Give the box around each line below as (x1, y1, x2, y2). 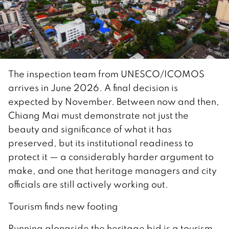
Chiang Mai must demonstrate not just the (8, 109, 189, 121)
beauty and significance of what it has (8, 123, 172, 135)
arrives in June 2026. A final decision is (8, 81, 178, 94)
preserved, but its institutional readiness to (8, 136, 193, 149)
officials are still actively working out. (8, 178, 168, 190)
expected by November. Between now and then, (8, 95, 219, 107)
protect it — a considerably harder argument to (8, 150, 214, 163)
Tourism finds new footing (8, 200, 118, 212)
